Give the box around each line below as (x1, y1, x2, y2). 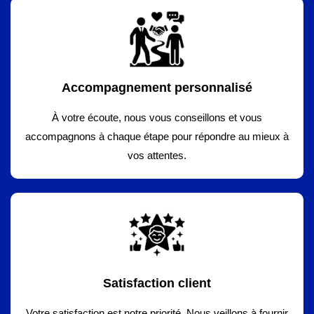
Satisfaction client (103, 276, 211, 290)
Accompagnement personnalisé (62, 81, 252, 95)
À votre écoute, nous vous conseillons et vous (52, 111, 262, 123)
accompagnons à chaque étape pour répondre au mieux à (25, 130, 289, 142)
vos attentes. (128, 149, 186, 161)
